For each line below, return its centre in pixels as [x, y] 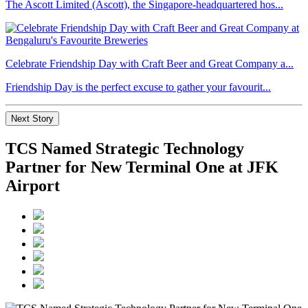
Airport [33, 185]
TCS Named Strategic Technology [125, 148]
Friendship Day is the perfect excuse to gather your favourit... [138, 87]
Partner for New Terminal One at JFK [142, 167]
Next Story [32, 118]
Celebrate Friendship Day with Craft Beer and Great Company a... [150, 63]
